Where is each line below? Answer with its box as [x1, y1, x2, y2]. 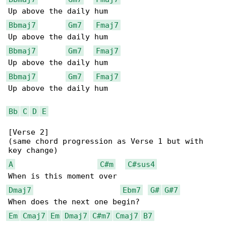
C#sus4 [127, 159, 155, 169]
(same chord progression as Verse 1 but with [8, 137, 208, 146]
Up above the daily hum [8, 84, 108, 93]
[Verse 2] [8, 128, 49, 137]
